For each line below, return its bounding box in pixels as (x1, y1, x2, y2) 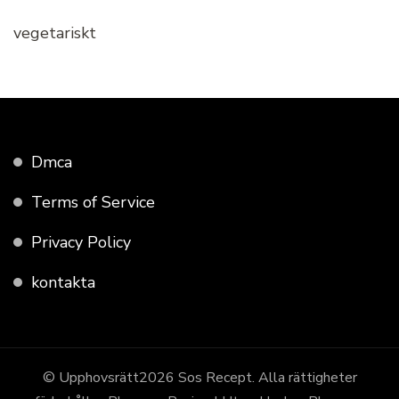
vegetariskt (13, 22, 96, 45)
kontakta (31, 272, 95, 294)
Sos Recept (177, 368, 252, 388)
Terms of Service (31, 191, 155, 214)
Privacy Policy (31, 232, 131, 254)
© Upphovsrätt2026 (42, 368, 178, 388)
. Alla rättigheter (251, 368, 357, 388)
